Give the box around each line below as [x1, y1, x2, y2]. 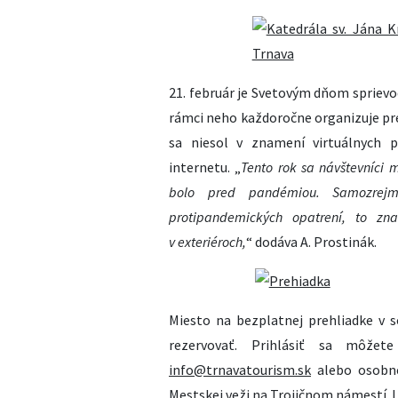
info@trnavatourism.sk [169, 361, 311, 378]
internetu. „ [169, 158, 242, 176]
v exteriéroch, [169, 233, 246, 251]
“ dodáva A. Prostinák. [246, 233, 377, 251]
